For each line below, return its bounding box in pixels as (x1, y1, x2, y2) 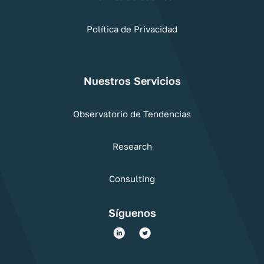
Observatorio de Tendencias (73, 108, 191, 119)
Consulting (109, 173, 155, 184)
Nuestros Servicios (83, 74, 181, 87)
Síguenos (108, 206, 156, 219)
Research (112, 140, 152, 151)
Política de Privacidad (87, 23, 177, 34)
